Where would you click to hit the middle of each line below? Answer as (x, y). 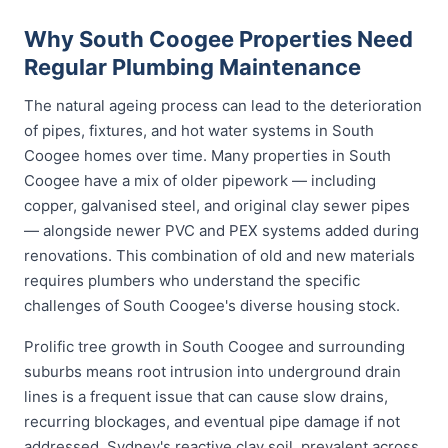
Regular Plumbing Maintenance (192, 67)
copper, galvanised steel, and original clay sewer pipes (217, 205)
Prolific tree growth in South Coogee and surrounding (214, 346)
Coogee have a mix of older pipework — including (200, 180)
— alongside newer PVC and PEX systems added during (221, 230)
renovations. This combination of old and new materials (219, 255)
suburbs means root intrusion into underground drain (212, 371)
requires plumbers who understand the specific (192, 280)
